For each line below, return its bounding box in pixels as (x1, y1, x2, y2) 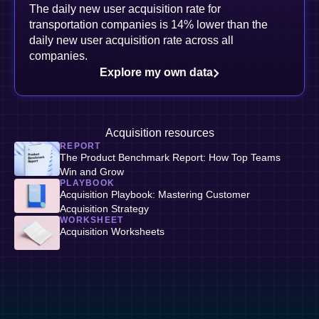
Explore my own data (100, 66, 213, 78)
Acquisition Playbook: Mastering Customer (60, 189, 250, 200)
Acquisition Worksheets (60, 226, 164, 237)
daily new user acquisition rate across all (29, 34, 234, 46)
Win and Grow (60, 166, 124, 177)
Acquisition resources (105, 127, 214, 139)
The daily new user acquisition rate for (29, 3, 221, 15)
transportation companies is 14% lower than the (29, 19, 268, 31)
